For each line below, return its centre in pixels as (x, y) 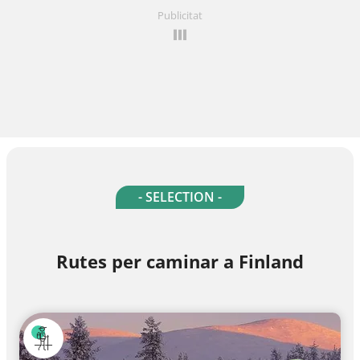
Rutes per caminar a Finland (180, 262)
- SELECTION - (180, 197)
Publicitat (180, 16)
